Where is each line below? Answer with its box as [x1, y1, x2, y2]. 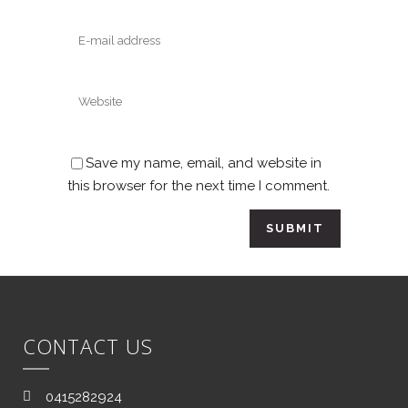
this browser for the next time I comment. [67, 178, 330, 195]
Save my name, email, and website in [86, 155, 321, 172]
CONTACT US [23, 331, 153, 360]
